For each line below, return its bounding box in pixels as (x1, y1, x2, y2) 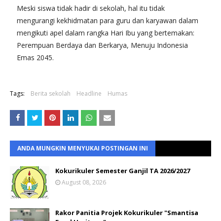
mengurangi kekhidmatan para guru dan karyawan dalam (17, 16, 198, 26)
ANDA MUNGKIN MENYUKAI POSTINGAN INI (17, 144, 148, 153)
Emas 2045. (17, 53, 54, 63)
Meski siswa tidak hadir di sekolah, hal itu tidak (17, 3, 165, 13)
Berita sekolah (31, 89, 71, 98)
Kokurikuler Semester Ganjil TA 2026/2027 (55, 166, 190, 176)
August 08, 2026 (62, 178, 106, 187)
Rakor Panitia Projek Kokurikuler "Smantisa (55, 208, 198, 218)
